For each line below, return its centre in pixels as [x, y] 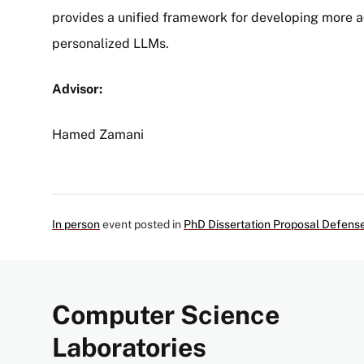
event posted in [142, 224]
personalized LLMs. [110, 43]
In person [76, 224]
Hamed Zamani [98, 134]
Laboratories [129, 347]
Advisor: [77, 89]
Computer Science [166, 315]
